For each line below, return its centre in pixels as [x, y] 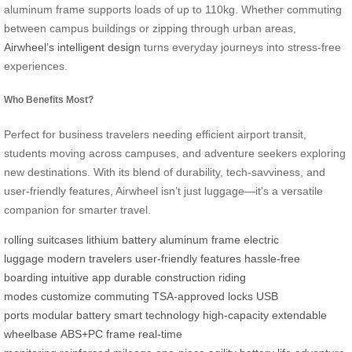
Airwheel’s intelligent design [72, 48]
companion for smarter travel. [77, 209]
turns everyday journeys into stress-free [241, 48]
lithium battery [121, 239]
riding [232, 277]
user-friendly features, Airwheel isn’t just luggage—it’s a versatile [163, 191]
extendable [299, 315]
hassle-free [272, 258]
